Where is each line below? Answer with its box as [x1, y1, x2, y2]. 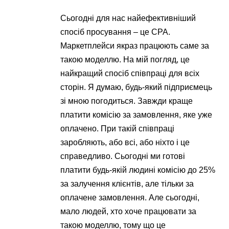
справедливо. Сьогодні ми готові [60, 151, 186, 161]
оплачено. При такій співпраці [60, 124, 175, 133]
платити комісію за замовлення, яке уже [60, 110, 213, 119]
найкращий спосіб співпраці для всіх [60, 68, 200, 78]
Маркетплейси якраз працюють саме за [60, 41, 210, 50]
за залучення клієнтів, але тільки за [60, 179, 194, 188]
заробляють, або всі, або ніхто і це [60, 138, 190, 147]
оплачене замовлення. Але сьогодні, [60, 193, 200, 202]
